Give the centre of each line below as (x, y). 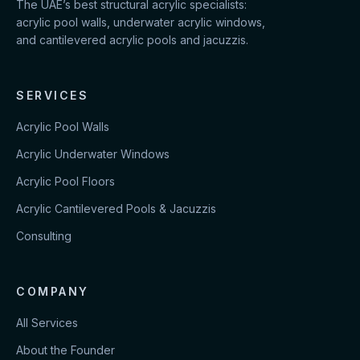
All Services (47, 323)
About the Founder (65, 350)
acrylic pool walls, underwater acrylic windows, (141, 22)
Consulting (44, 236)
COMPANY (53, 291)
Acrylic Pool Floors (65, 181)
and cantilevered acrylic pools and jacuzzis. (132, 40)
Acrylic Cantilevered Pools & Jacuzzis (116, 209)
